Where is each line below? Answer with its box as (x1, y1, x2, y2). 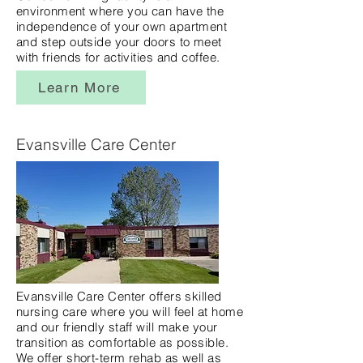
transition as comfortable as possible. (16, 335, 233, 350)
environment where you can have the (16, 3, 224, 19)
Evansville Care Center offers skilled (16, 288, 222, 304)
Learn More (38, 79, 121, 96)
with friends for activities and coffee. (16, 49, 220, 65)
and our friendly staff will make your (16, 319, 218, 335)
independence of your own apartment (16, 19, 228, 34)
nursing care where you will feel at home (16, 304, 243, 319)
